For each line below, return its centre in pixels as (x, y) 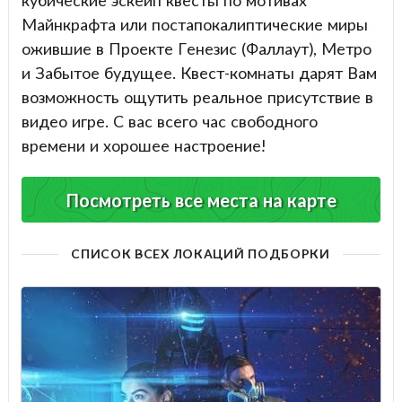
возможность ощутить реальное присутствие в (197, 96)
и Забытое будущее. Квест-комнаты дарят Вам (199, 72)
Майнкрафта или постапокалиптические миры (194, 24)
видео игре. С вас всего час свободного (169, 121)
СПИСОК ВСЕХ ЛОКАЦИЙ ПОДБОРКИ (201, 254)
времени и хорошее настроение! (143, 145)
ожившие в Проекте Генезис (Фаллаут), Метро (196, 48)
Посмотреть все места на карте (201, 200)
